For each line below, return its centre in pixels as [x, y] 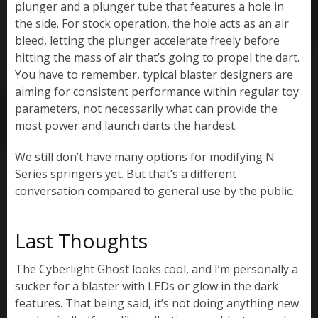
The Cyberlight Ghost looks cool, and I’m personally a [157, 269]
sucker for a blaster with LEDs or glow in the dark [147, 286]
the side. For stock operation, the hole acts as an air [152, 23]
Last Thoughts [81, 240]
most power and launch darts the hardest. [126, 125]
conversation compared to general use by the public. [154, 191]
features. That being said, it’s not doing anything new [157, 303]
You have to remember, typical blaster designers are [154, 74]
